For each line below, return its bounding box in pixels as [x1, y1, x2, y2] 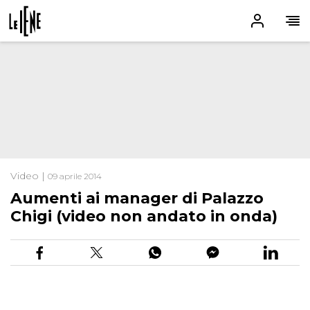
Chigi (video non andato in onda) [10, 207, 277, 226]
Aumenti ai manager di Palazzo [10, 189, 264, 208]
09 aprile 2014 [48, 171, 102, 182]
